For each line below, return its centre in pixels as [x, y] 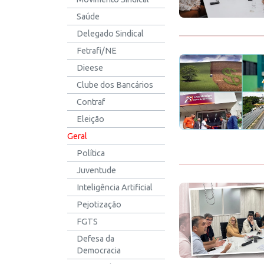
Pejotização [99, 204]
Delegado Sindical [110, 34]
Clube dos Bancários [115, 85]
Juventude [96, 170]
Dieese [90, 68]
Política [91, 153]
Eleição [90, 119]
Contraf [91, 102]
